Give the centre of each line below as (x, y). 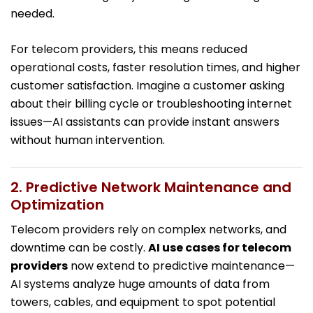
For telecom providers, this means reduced (129, 50)
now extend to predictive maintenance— (181, 266)
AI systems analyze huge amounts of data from (140, 284)
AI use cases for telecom (220, 248)
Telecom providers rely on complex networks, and (148, 230)
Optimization (57, 205)
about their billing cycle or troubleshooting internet (151, 104)
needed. (32, 14)
